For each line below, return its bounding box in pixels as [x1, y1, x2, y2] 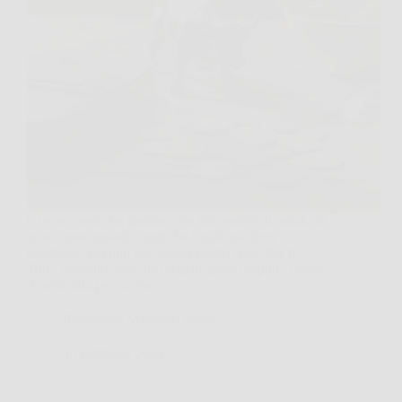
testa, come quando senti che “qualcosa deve [27, 228, 278, 244]
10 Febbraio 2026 [63, 345, 163, 361]
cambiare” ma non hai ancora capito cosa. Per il [27, 244, 295, 260]
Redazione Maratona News [63, 310, 217, 327]
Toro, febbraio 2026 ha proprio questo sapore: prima [27, 260, 322, 276]
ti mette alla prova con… [27, 276, 166, 293]
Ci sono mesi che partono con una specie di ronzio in [27, 212, 326, 228]
